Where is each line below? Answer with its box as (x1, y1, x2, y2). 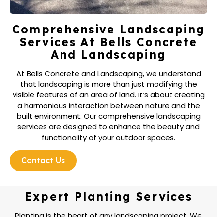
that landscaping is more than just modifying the (20, 78, 197, 89)
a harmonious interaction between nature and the (17, 100, 200, 110)
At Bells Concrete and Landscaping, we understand (16, 68, 201, 78)
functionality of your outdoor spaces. (42, 132, 175, 142)
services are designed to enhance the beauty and (17, 121, 200, 132)
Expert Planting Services (24, 189, 193, 203)
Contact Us (21, 155, 65, 165)
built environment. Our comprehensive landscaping (16, 110, 201, 121)
